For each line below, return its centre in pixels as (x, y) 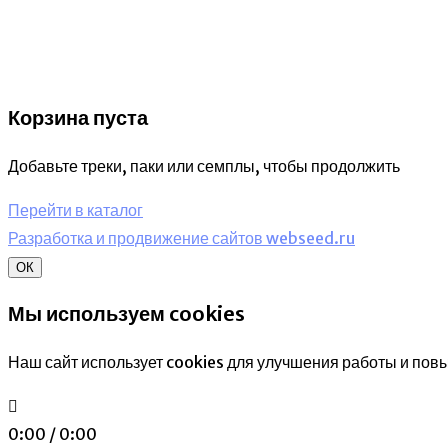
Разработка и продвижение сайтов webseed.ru (181, 237)
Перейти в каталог (75, 209)
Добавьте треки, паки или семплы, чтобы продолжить (204, 165)
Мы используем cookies (126, 313)
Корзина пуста (78, 117)
